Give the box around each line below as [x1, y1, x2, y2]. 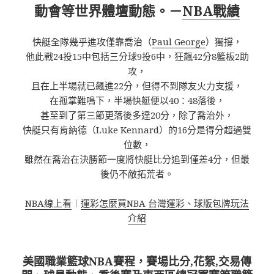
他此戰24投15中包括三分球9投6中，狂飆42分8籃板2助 [25, 50, 249, 62]
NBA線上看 [25, 196, 72, 209]
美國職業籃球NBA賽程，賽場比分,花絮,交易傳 [23, 253, 251, 268]
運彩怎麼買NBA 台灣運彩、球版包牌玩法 [81, 196, 249, 209]
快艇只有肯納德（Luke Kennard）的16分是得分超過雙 [23, 123, 251, 136]
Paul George [151, 35, 206, 48]
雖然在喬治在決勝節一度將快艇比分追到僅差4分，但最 [24, 152, 250, 165]
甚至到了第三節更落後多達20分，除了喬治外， [40, 108, 234, 121]
